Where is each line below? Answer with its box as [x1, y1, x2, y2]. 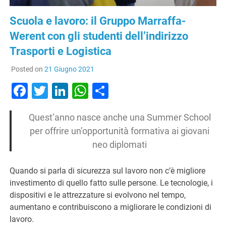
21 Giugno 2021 [44, 65, 94, 73]
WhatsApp [88, 81, 163, 100]
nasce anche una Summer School [76, 111, 211, 123]
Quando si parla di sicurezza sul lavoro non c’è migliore [10, 165, 206, 176]
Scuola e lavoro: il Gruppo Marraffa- [10, 14, 187, 27]
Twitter [48, 81, 98, 100]
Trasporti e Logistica [10, 44, 112, 58]
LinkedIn [68, 81, 130, 100]
